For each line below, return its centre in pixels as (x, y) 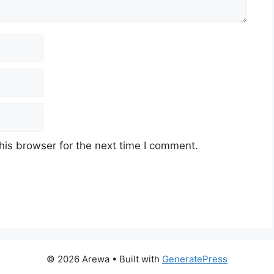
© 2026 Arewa (78, 259)
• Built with (136, 259)
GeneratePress (195, 259)
